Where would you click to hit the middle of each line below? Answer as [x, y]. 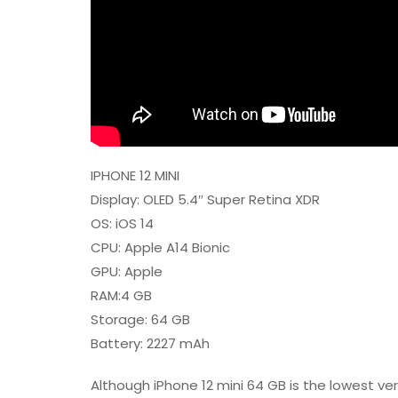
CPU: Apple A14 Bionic [160, 248]
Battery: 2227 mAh [150, 344]
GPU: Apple [127, 272]
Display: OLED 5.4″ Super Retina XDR [205, 200]
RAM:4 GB [121, 296]
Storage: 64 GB [140, 320]
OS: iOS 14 [122, 224]
